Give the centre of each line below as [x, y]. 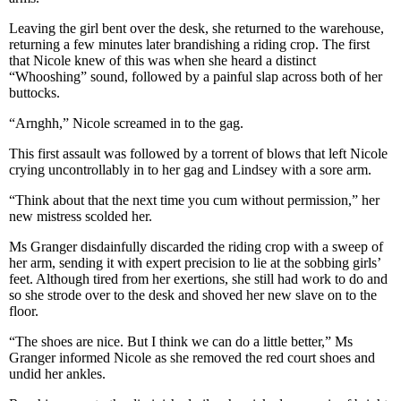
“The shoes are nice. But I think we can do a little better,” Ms [181, 341]
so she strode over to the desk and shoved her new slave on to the [193, 295]
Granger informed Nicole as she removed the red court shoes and [192, 358]
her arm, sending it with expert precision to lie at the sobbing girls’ [195, 263]
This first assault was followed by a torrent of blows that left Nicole [198, 154]
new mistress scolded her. [81, 216]
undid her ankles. [57, 374]
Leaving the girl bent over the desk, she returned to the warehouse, [196, 28]
